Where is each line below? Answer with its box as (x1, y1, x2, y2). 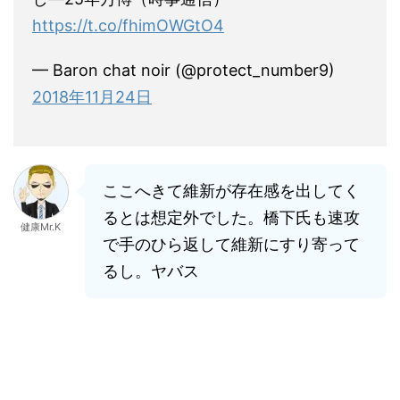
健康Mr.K (20, 221, 61, 233)
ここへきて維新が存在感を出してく (103, 181, 360, 200)
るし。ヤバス (103, 262, 199, 280)
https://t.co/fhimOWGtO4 (32, 16, 224, 35)
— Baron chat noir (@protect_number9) (32, 61, 335, 79)
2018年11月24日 (32, 87, 152, 106)
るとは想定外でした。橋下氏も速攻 (103, 208, 360, 227)
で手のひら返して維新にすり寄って (103, 235, 360, 254)
